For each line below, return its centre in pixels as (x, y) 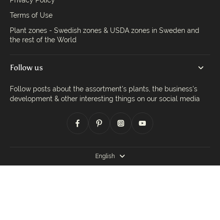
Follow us (26, 68)
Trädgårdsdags (123, 207)
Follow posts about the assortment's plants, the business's (104, 89)
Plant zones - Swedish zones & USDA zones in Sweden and (105, 30)
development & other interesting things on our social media (105, 99)
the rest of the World (43, 40)
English (105, 156)
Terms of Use (31, 15)
